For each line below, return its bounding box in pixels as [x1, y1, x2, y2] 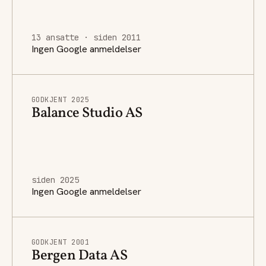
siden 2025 [31, 174, 79, 185]
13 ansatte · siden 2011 [31, 31, 141, 43]
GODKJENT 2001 [31, 237, 90, 247]
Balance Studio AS [31, 103, 142, 123]
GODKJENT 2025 [31, 94, 90, 104]
